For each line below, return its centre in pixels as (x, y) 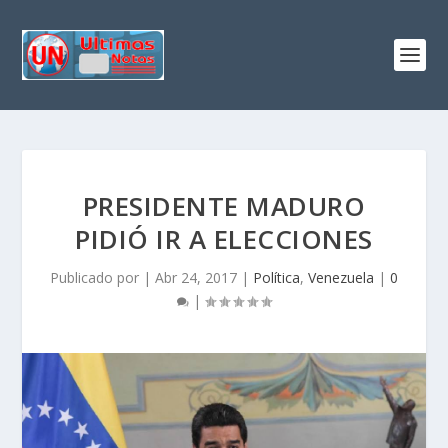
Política (276, 277)
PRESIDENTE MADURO (224, 206)
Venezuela (341, 277)
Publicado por (96, 277)
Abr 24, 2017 (196, 277)
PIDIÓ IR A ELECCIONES (224, 239)
